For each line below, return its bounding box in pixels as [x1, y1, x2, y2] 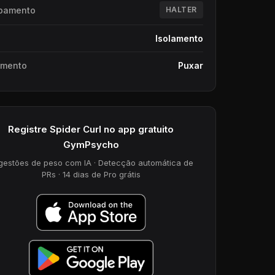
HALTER [165, 5, 197, 14]
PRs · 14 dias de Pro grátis [41, 169, 141, 179]
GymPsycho [63, 139, 119, 150]
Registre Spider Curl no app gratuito [8, 123, 174, 135]
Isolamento [155, 33, 203, 44]
